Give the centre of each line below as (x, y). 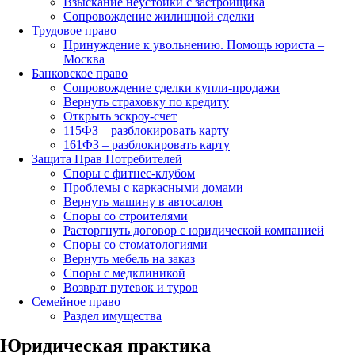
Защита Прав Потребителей (107, 158)
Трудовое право (74, 30)
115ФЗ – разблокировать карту (146, 130)
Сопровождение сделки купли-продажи (172, 87)
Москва (84, 59)
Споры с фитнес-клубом (129, 173)
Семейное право (76, 301)
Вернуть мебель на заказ (129, 258)
